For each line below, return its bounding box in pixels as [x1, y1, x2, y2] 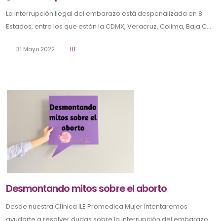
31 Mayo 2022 [14, 45, 55, 53]
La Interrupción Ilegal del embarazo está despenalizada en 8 [6, 8, 202, 18]
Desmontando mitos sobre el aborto [6, 182, 167, 196]
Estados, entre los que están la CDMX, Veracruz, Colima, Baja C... [6, 21, 211, 31]
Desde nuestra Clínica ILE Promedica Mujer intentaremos [6, 202, 187, 212]
